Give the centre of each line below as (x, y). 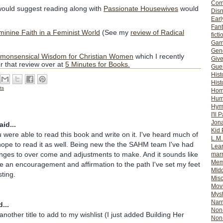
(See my (115, 32)
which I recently (159, 56)
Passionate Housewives (141, 8)
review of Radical (157, 32)
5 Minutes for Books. (98, 64)
